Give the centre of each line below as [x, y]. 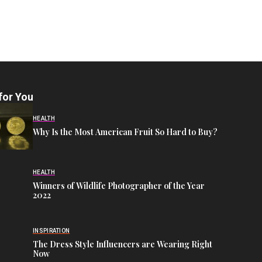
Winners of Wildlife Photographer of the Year [119, 186]
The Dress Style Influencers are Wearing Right [123, 244]
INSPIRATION [51, 231]
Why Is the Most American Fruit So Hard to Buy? [125, 132]
